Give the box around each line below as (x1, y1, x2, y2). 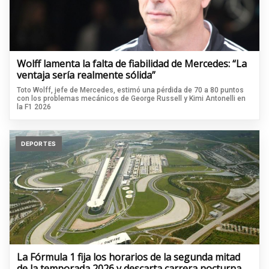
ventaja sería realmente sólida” (17, 68, 156, 82)
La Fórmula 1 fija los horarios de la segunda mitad (17, 250, 240, 264)
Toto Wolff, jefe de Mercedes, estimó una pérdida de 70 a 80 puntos (17, 85, 244, 94)
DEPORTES (21, 139, 56, 147)
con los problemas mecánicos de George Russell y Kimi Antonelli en (17, 94, 246, 103)
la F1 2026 (17, 102, 51, 111)
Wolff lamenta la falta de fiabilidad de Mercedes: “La (17, 56, 247, 70)
